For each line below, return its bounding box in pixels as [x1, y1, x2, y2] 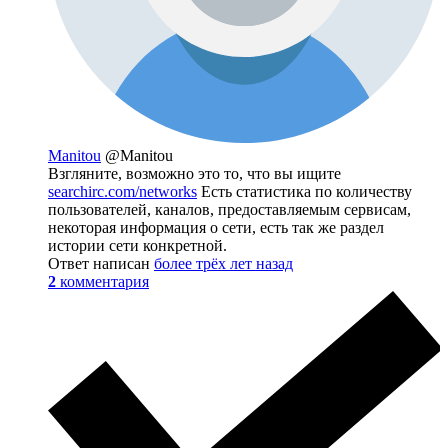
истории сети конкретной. [48, 237, 227, 255]
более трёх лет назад [154, 255, 293, 273]
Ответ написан [48, 255, 154, 273]
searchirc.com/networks [48, 183, 197, 201]
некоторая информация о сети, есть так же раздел [48, 219, 384, 237]
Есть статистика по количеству [197, 183, 412, 201]
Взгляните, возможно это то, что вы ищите [48, 165, 341, 183]
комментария [60, 273, 149, 291]
